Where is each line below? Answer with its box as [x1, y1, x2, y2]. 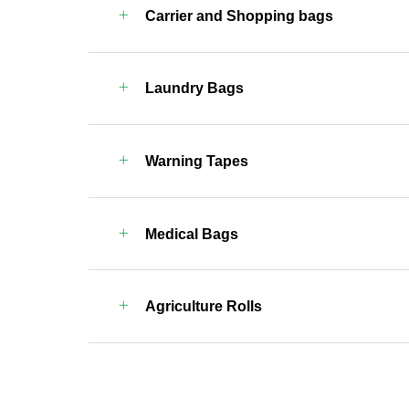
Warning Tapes [144, 152, 248, 169]
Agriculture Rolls [144, 299, 262, 315]
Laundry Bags [144, 80, 244, 97]
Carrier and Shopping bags [144, 7, 333, 24]
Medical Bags [144, 225, 238, 242]
